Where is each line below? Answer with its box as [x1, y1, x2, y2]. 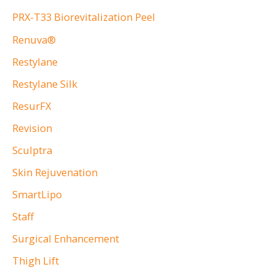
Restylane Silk [12, 76, 77, 91]
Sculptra [12, 142, 52, 157]
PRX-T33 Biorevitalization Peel [12, 10, 155, 25]
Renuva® [12, 32, 56, 47]
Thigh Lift [12, 254, 59, 268]
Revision [12, 120, 52, 135]
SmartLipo [12, 187, 62, 202]
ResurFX [12, 98, 51, 113]
